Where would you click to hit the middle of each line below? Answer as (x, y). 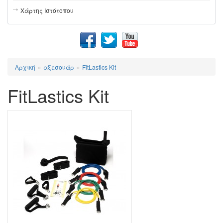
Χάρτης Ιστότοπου (47, 10)
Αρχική (25, 67)
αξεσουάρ (59, 67)
